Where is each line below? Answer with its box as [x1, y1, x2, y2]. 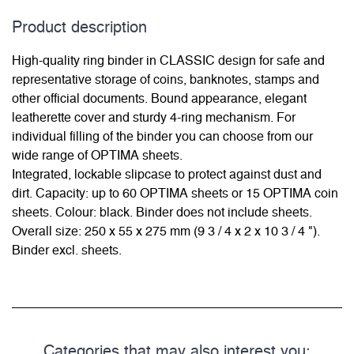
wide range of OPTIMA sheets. [12, 149, 183, 163]
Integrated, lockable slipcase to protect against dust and [12, 168, 322, 182]
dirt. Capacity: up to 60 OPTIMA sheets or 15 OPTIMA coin [12, 187, 338, 201]
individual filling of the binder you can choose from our [12, 130, 313, 144]
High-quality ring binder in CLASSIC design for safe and [12, 55, 325, 68]
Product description [12, 20, 147, 36]
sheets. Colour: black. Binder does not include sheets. [12, 206, 312, 220]
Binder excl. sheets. [12, 244, 122, 258]
